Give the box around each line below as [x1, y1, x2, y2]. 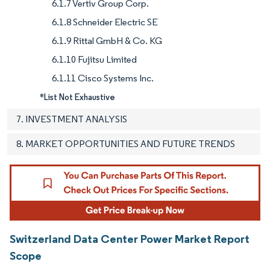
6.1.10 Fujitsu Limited [52, 53, 137, 65]
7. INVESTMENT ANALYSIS [16, 113, 127, 125]
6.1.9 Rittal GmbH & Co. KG [52, 34, 162, 46]
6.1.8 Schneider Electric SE [52, 16, 158, 28]
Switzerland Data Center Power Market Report [10, 231, 250, 246]
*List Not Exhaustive [40, 91, 115, 102]
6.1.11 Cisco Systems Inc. [52, 72, 154, 84]
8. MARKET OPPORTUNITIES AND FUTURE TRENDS [16, 137, 235, 149]
